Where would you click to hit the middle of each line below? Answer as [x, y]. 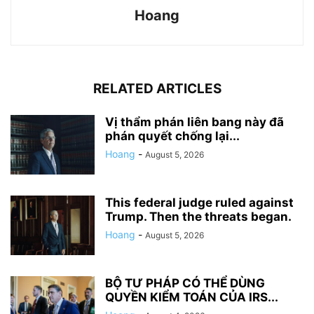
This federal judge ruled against [199, 203]
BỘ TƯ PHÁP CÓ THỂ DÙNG [185, 284]
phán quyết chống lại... [172, 136]
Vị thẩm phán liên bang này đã [194, 122]
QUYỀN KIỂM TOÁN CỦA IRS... [192, 298]
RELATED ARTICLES [157, 89]
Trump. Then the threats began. [198, 217]
